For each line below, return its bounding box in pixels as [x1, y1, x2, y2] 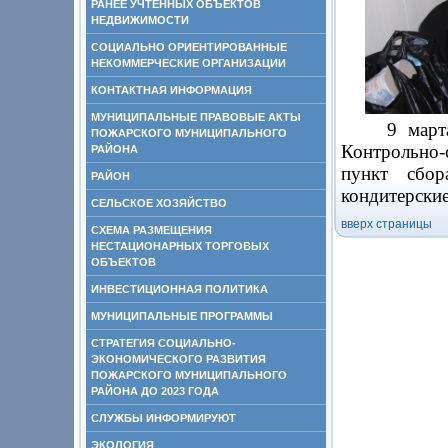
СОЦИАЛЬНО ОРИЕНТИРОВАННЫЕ [91, 41, 287, 53]
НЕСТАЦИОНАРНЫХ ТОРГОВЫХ [91, 240, 269, 252]
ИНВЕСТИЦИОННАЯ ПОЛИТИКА [91, 283, 268, 295]
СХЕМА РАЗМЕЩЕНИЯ [91, 224, 212, 236]
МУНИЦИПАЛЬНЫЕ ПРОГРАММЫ [91, 310, 273, 322]
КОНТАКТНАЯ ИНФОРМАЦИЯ [91, 84, 252, 96]
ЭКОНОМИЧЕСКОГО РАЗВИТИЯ [91, 353, 266, 365]
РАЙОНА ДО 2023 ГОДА [91, 385, 219, 397]
